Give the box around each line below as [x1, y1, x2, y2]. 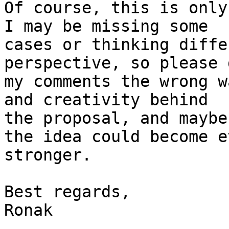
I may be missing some [4, 17, 208, 35]
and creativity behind [4, 90, 208, 109]
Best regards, [4, 182, 130, 201]
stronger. [4, 146, 91, 164]
